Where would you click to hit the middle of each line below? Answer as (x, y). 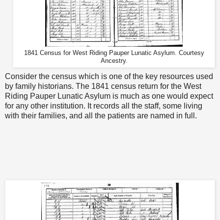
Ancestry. (114, 61)
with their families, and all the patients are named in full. (101, 115)
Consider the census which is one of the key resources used (109, 76)
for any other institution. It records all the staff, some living (104, 106)
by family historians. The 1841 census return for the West (103, 86)
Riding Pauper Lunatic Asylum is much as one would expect (109, 96)
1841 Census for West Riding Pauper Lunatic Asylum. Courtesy (114, 53)
